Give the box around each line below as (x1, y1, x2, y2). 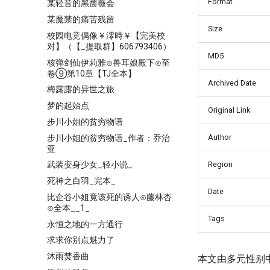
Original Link (208, 105, 250, 115)
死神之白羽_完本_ (47, 176, 116, 186)
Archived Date (208, 78, 256, 87)
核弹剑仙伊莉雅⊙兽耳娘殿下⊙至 (47, 57, 170, 67)
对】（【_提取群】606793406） (47, 41, 171, 51)
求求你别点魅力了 (47, 235, 115, 245)
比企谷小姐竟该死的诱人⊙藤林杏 (47, 192, 172, 202)
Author (208, 133, 231, 142)
